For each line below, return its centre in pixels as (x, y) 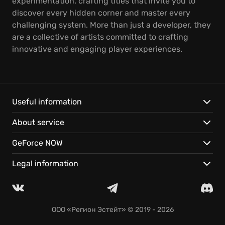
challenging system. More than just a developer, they (111, 25)
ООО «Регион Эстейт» (89, 210)
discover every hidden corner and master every (101, 13)
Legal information (45, 163)
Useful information (47, 102)
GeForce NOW (37, 143)
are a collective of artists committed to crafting (100, 37)
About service (38, 122)
